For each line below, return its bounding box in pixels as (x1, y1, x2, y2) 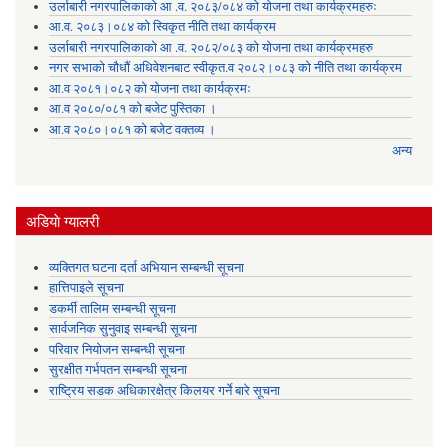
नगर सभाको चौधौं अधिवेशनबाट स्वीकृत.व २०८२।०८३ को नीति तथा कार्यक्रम (48, 59, 402, 77)
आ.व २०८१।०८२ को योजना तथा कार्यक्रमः (48, 79, 251, 97)
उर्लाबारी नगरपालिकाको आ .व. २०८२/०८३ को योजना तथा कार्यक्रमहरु (48, 38, 373, 56)
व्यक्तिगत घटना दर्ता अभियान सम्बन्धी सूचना (48, 258, 244, 276)
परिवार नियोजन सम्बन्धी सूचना (48, 340, 185, 358)
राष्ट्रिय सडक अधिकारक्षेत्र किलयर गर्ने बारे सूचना (48, 382, 280, 400)
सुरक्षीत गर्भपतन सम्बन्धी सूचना (48, 361, 187, 379)
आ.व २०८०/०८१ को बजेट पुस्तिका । (48, 100, 217, 118)
